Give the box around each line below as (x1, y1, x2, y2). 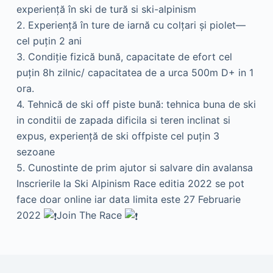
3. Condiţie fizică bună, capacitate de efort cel (16, 50, 232, 63)
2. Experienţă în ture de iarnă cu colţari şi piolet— (16, 18, 246, 31)
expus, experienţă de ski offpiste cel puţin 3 (16, 129, 219, 142)
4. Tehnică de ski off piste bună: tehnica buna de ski (16, 97, 256, 110)
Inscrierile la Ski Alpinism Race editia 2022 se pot (16, 177, 244, 190)
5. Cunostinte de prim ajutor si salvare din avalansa (16, 161, 253, 174)
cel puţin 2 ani (16, 34, 82, 47)
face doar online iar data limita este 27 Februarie (16, 193, 241, 205)
